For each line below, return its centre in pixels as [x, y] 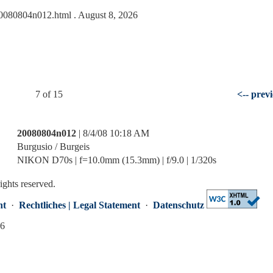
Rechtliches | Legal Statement [80, 205]
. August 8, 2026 [105, 15]
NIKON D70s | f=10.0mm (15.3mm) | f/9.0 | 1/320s [117, 160]
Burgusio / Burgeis [53, 147]
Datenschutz [179, 205]
